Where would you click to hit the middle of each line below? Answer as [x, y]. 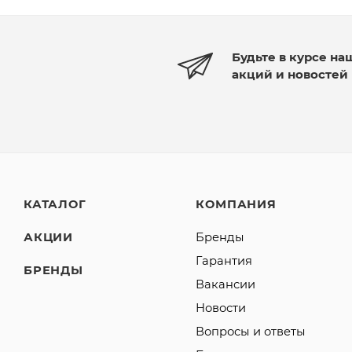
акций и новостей [290, 74]
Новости [221, 308]
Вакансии [226, 284]
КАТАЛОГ [55, 204]
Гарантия [224, 261]
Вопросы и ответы [251, 332]
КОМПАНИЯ [236, 204]
